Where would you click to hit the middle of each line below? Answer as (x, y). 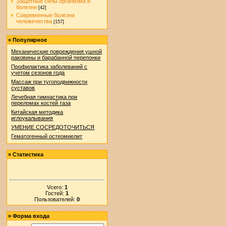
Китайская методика (37, 112)
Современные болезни (46, 15)
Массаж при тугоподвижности (49, 82)
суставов (23, 88)
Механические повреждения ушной (57, 51)
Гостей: (56, 193)
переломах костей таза (41, 103)
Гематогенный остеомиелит (47, 136)
